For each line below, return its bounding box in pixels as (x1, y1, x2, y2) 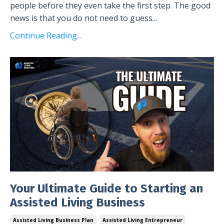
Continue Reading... (10, 29, 81, 41)
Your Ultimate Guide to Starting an (10, 181, 203, 196)
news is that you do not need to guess (10, 12, 152, 23)
